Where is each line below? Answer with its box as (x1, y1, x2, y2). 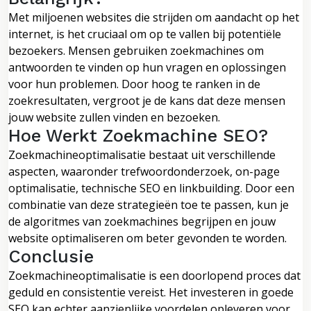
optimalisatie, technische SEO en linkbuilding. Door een (8, 180, 294, 196)
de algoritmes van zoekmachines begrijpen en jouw (8, 213, 276, 229)
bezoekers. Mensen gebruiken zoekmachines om (8, 42, 264, 58)
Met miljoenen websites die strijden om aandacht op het (8, 9, 299, 25)
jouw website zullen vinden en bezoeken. (8, 109, 220, 125)
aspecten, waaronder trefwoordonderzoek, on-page (8, 163, 280, 179)
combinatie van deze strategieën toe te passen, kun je (8, 196, 289, 212)
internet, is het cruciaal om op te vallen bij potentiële (8, 26, 281, 42)
